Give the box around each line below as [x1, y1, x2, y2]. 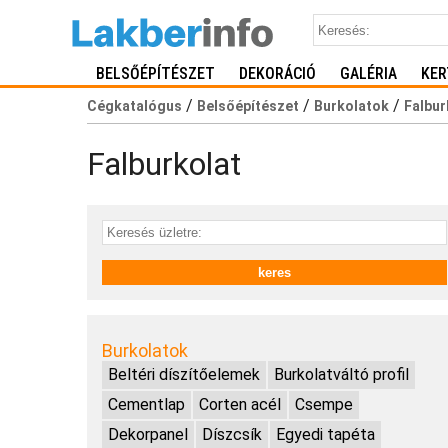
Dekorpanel [108, 424, 188, 444]
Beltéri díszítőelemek [108, 364, 260, 384]
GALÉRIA [340, 64, 397, 83]
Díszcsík [202, 424, 262, 444]
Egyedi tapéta [276, 424, 375, 444]
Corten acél [199, 394, 281, 414]
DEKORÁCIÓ [239, 64, 316, 83]
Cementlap [108, 394, 185, 414]
